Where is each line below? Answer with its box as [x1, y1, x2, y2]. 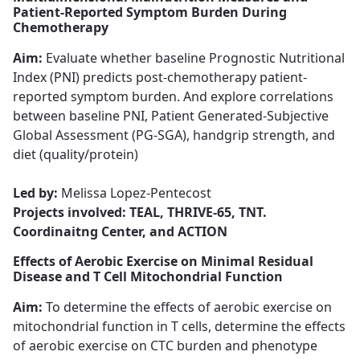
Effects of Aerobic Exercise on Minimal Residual [13, 252, 313, 270]
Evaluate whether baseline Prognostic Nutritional [46, 49, 345, 67]
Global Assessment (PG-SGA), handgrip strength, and [13, 126, 335, 144]
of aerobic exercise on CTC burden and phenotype [13, 337, 317, 354]
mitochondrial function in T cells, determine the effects [13, 317, 346, 335]
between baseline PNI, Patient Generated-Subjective [13, 107, 329, 125]
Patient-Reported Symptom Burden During [13, 3, 287, 21]
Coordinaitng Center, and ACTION [13, 223, 227, 240]
